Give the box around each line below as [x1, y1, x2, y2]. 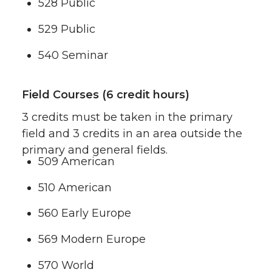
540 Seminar [38, 48, 108, 62]
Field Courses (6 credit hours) [22, 87, 189, 101]
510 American [38, 180, 112, 194]
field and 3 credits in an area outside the [22, 126, 242, 140]
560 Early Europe [38, 206, 131, 220]
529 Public [38, 22, 95, 36]
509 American [38, 154, 115, 168]
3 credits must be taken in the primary [22, 110, 233, 124]
